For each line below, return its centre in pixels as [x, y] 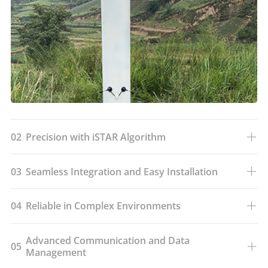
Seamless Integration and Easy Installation [122, 171]
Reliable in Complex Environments [103, 206]
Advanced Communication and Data [108, 241]
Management [56, 253]
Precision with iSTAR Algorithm [96, 137]
